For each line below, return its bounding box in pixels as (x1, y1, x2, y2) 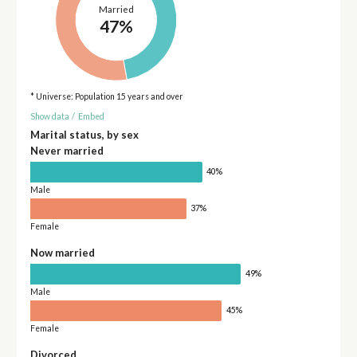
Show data (29, 111, 69, 121)
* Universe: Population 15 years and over (29, 92, 183, 102)
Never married (29, 144, 104, 158)
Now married (29, 246, 95, 260)
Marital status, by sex (29, 128, 139, 142)
